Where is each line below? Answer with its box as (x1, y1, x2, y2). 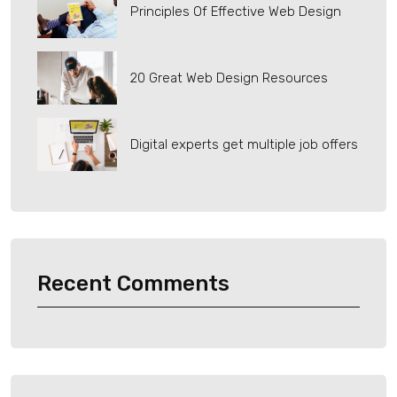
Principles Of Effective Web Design (130, 4, 341, 20)
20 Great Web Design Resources (130, 70, 328, 87)
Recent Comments (37, 271, 230, 297)
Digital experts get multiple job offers (130, 136, 358, 153)
